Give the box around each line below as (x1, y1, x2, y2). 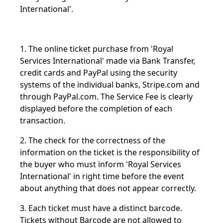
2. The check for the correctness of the (20, 135, 165, 146)
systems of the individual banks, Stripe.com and (20, 79, 200, 90)
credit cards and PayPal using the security (20, 67, 177, 78)
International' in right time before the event (20, 171, 184, 182)
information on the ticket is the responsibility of (20, 147, 200, 158)
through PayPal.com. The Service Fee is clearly (20, 91, 193, 102)
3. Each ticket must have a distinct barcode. (20, 203, 182, 214)
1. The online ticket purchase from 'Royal (20, 43, 173, 54)
